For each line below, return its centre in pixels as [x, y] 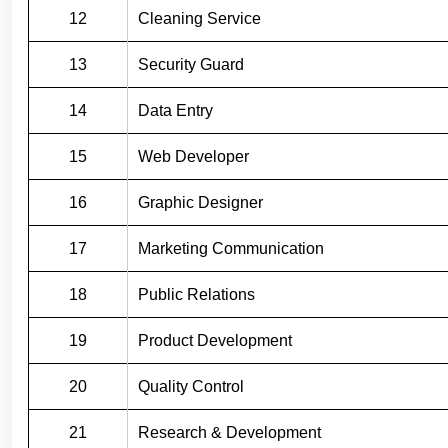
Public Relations [196, 294]
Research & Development [229, 432]
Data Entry [175, 110]
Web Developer [193, 156]
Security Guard [191, 64]
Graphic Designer [200, 202]
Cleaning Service [199, 18]
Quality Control [191, 386]
